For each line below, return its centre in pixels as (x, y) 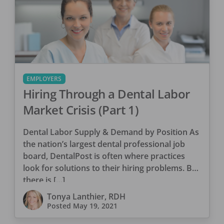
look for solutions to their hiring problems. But (111, 168)
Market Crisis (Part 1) (81, 109)
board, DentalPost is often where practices (104, 156)
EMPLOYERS (44, 78)
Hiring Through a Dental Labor (106, 93)
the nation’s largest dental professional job (104, 144)
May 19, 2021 (95, 205)
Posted (60, 205)
